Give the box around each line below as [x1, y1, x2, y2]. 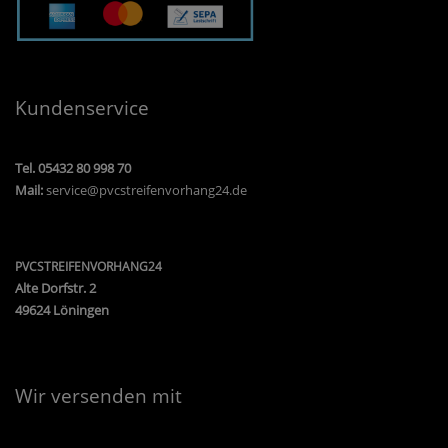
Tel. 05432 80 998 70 [15, 159, 131, 178]
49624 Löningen [15, 301, 109, 320]
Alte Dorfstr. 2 [15, 279, 96, 298]
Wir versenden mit [15, 383, 182, 409]
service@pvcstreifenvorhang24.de [46, 181, 247, 200]
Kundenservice [15, 95, 149, 121]
